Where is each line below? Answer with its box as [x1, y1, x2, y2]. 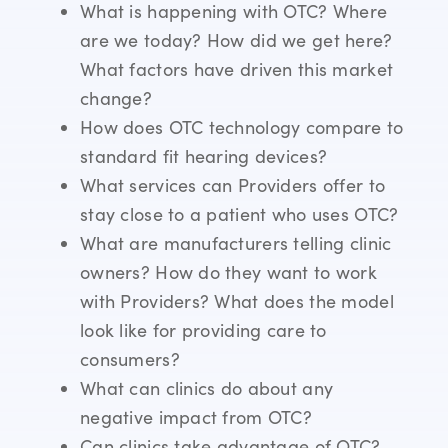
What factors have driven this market [80, 57, 394, 82]
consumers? [80, 347, 180, 372]
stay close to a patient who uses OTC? [80, 202, 399, 227]
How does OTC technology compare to [80, 115, 404, 140]
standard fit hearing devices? [80, 144, 328, 169]
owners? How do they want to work [80, 260, 377, 285]
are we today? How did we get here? [80, 28, 393, 53]
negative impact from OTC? [80, 405, 312, 430]
